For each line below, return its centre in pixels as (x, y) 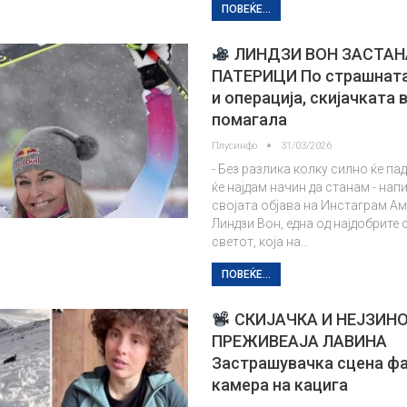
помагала (250, 119)
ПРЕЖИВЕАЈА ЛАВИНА (300, 341)
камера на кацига (280, 385)
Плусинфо (236, 146)
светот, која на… (261, 242)
